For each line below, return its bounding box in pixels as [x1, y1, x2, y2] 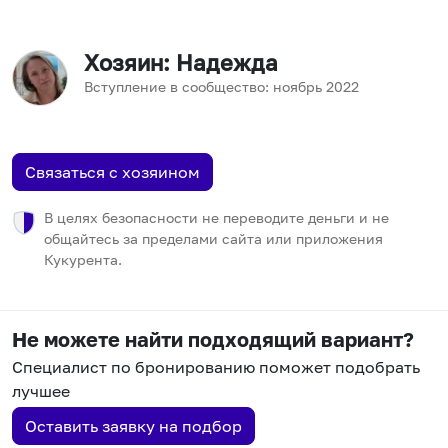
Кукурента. [44, 251, 122, 269]
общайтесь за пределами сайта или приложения [44, 230, 383, 248]
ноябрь [273, 78, 322, 96]
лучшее [12, 381, 70, 402]
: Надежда [163, 50, 278, 77]
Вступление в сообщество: [84, 78, 269, 96]
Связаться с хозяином [25, 162, 200, 183]
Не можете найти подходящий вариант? [12, 327, 414, 352]
